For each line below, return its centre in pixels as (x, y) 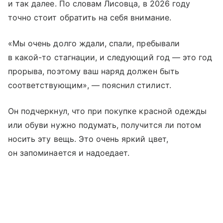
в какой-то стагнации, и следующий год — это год (110, 57)
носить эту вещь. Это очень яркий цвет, (88, 139)
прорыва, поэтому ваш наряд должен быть (94, 71)
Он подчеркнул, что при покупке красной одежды (108, 111)
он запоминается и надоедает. (69, 153)
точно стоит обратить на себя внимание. (90, 17)
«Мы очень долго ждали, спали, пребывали (94, 43)
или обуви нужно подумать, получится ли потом (105, 125)
